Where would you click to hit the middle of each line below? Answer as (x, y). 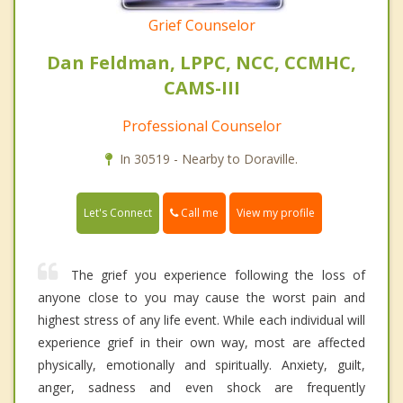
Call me (198, 213)
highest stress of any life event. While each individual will (201, 320)
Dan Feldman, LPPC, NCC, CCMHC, (201, 63)
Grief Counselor (201, 26)
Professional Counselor (201, 126)
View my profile (276, 213)
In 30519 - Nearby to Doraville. (209, 159)
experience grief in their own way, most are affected (201, 343)
